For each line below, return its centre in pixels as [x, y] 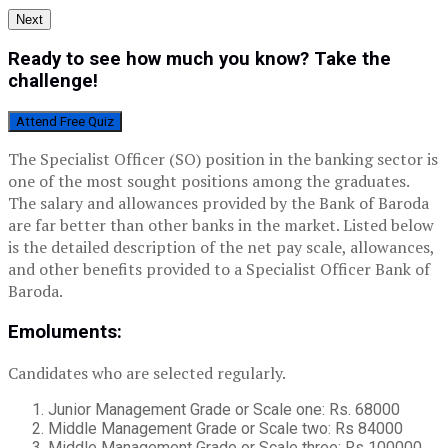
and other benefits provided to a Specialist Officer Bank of [219, 269]
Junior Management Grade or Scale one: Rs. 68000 [224, 409]
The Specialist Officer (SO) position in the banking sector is [223, 159]
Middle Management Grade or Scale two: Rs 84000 [225, 428]
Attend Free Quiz [65, 122]
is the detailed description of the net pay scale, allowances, [221, 247]
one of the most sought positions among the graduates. [208, 181]
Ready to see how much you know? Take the [199, 59]
